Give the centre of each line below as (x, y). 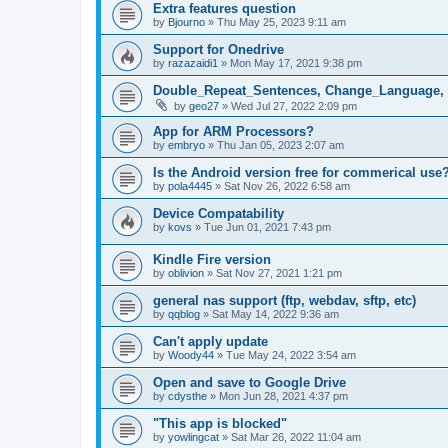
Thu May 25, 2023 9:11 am (281, 21)
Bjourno (186, 21)
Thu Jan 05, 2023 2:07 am (280, 144)
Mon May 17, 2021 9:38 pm (296, 62)
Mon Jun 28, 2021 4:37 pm (283, 396)
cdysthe (187, 396)
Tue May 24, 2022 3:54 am (291, 355)
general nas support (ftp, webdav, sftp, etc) (284, 301)
